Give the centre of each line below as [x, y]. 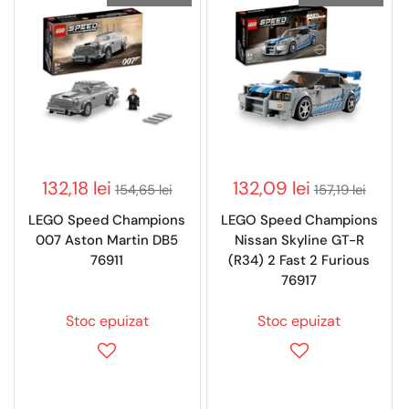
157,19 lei [340, 190]
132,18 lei [76, 189]
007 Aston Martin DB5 [107, 240]
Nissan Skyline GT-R [299, 240]
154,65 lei [143, 190]
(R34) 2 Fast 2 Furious [299, 260]
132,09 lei [271, 189]
